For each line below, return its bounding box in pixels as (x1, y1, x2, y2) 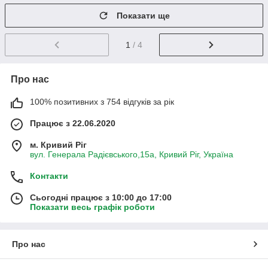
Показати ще (117, 11, 170, 20)
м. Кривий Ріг (30, 139, 87, 150)
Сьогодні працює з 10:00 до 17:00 (30, 192, 172, 202)
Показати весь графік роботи (30, 202, 155, 212)
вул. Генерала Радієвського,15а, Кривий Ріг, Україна (30, 149, 233, 159)
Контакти (30, 170, 68, 181)
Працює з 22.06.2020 (30, 118, 115, 128)
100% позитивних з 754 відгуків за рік (30, 96, 174, 106)
